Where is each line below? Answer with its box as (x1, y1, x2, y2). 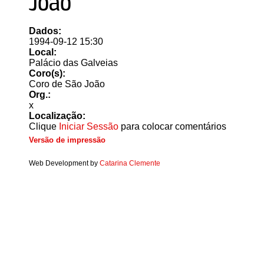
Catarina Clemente (100, 159, 160, 167)
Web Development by (29, 159, 100, 167)
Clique (29, 121, 59, 131)
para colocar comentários (118, 121, 226, 131)
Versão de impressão (29, 135, 105, 144)
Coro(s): (29, 68, 68, 78)
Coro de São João (29, 78, 105, 89)
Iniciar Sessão (59, 121, 118, 131)
